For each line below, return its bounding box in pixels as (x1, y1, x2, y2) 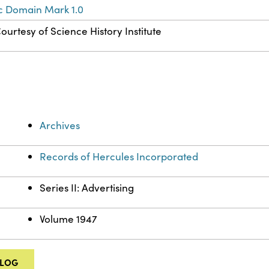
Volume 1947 (40, 212, 98, 226)
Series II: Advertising (40, 181, 134, 195)
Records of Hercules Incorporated (40, 150, 199, 164)
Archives (40, 118, 80, 133)
